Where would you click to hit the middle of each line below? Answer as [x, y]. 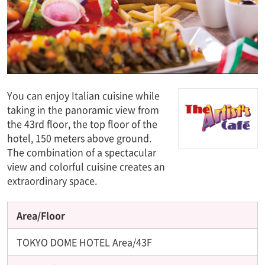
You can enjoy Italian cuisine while [83, 95]
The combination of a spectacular [82, 152]
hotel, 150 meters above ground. [79, 138]
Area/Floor [41, 215]
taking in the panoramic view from [83, 109]
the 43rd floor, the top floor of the [82, 123]
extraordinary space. [52, 180]
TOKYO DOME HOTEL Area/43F [84, 242]
